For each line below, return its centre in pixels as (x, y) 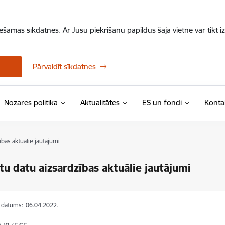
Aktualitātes (100, 103)
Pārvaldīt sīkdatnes (64, 67)
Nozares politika (31, 103)
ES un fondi (162, 103)
